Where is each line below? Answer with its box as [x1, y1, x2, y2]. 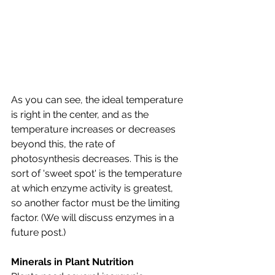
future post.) [11, 226, 66, 238]
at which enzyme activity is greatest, [11, 182, 176, 194]
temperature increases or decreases [11, 123, 178, 135]
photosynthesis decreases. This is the [11, 152, 180, 165]
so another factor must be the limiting [11, 196, 182, 209]
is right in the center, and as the [11, 108, 151, 120]
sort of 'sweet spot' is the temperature [11, 167, 184, 179]
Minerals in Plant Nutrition [11, 255, 134, 268]
